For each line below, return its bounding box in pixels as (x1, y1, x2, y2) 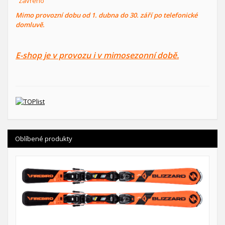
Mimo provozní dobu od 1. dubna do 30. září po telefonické (16, 11, 197, 20)
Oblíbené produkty (15, 134, 72, 144)
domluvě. (16, 20, 45, 30)
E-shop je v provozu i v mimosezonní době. (16, 50, 179, 61)
